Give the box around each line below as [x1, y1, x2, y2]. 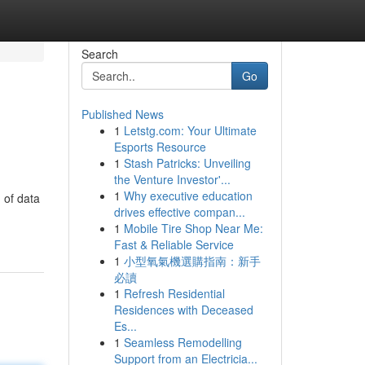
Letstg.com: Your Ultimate [123, 122, 257, 139]
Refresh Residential [123, 285, 225, 301]
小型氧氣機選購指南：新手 [123, 253, 261, 269]
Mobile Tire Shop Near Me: [123, 220, 263, 236]
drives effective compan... [113, 204, 245, 220]
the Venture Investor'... [113, 171, 231, 187]
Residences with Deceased [113, 301, 253, 318]
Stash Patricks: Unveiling [123, 155, 251, 171]
